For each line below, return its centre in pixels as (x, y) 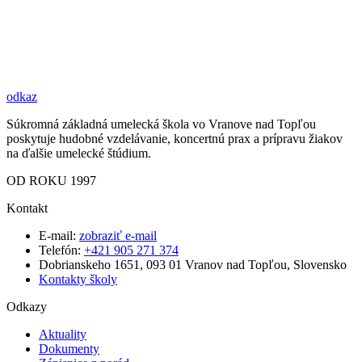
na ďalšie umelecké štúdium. (79, 153)
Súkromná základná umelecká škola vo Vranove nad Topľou (161, 124)
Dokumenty (69, 349)
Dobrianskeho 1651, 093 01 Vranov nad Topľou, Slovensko (193, 265)
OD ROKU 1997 (51, 181)
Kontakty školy (78, 279)
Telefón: (61, 250)
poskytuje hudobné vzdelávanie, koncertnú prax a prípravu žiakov (175, 139)
